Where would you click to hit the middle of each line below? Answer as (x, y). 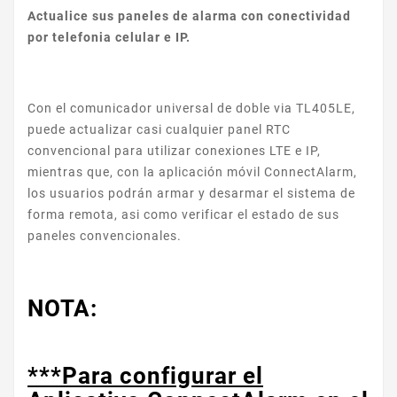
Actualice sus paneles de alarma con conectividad (189, 16)
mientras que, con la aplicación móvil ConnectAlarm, (192, 172)
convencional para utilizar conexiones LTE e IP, (174, 151)
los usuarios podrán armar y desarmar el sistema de (191, 194)
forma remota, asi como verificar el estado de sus (183, 215)
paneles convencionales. (105, 236)
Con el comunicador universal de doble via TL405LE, (191, 109)
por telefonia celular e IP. (109, 38)
